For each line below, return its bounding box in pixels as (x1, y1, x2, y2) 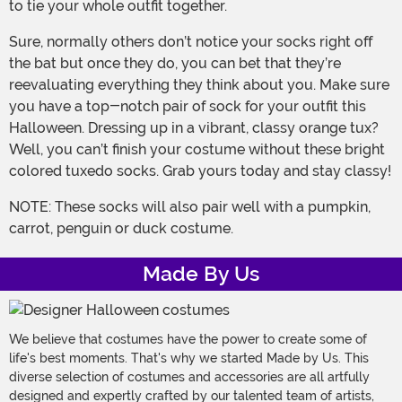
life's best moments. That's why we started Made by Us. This (9, 351, 369, 366)
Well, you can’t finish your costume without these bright (9, 141, 385, 159)
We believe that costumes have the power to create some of (9, 332, 367, 347)
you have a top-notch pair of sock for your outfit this (9, 98, 366, 116)
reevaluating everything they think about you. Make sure (9, 76, 389, 94)
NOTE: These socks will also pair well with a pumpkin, (9, 198, 20, 216)
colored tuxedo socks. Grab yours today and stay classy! (9, 162, 391, 180)
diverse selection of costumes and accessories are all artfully (9, 370, 370, 385)
